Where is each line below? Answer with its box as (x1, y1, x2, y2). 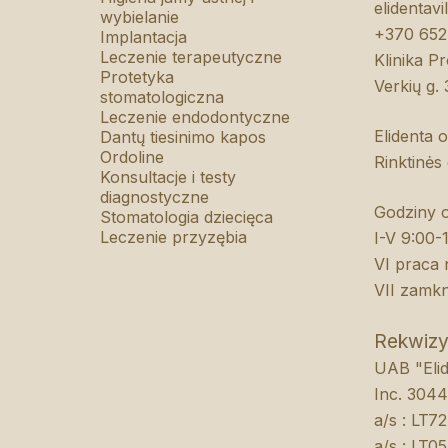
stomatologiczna (99, 87, 224, 107)
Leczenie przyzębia (99, 227, 247, 247)
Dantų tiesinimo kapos (99, 127, 266, 147)
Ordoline (99, 147, 164, 167)
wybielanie (99, 7, 179, 27)
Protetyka (99, 67, 174, 87)
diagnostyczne (99, 187, 209, 207)
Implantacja (99, 27, 187, 47)
